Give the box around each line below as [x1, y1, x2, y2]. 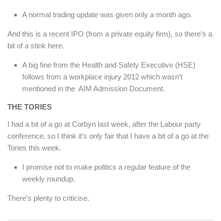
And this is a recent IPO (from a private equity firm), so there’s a [7, 30, 212, 38]
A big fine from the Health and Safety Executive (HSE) [22, 61, 195, 70]
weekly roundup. [22, 175, 75, 184]
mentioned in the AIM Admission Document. [22, 84, 165, 93]
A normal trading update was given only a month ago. [22, 10, 192, 19]
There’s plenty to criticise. [7, 194, 89, 203]
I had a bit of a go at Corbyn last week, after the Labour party [7, 120, 201, 129]
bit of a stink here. [7, 41, 64, 50]
